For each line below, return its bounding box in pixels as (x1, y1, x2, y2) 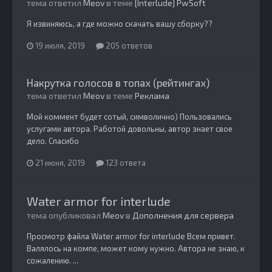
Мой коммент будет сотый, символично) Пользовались (27, 112, 232, 122)
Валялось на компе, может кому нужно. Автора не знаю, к (27, 243, 245, 254)
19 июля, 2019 (35, 41, 85, 51)
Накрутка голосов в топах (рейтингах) (27, 76, 209, 89)
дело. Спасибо (27, 136, 79, 146)
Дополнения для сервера (132, 210, 234, 221)
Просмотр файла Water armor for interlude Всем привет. (27, 231, 236, 242)
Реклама (135, 90, 169, 101)
